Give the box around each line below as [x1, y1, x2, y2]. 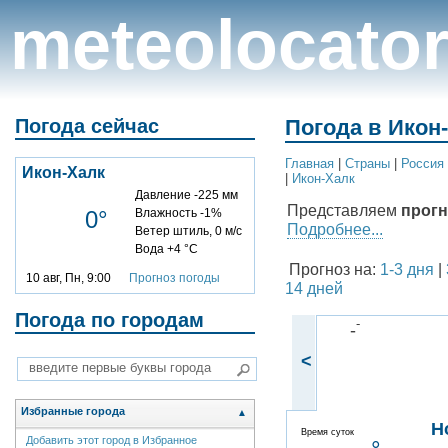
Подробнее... [287, 220, 383, 239]
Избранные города [21, 405, 125, 418]
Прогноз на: [285, 260, 380, 279]
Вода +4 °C [135, 241, 198, 256]
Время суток [301, 427, 354, 438]
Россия [401, 156, 444, 172]
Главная [285, 156, 334, 172]
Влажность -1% [135, 205, 222, 220]
